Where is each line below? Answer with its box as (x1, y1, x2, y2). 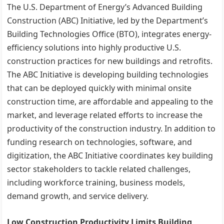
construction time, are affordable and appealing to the (7, 96, 213, 107)
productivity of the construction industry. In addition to (7, 123, 216, 134)
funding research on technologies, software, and (7, 136, 192, 147)
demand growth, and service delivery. (7, 190, 149, 201)
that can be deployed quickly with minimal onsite (7, 82, 192, 93)
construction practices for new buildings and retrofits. (7, 55, 213, 66)
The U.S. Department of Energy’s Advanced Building (7, 1, 203, 12)
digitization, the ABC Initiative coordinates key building (7, 150, 213, 161)
